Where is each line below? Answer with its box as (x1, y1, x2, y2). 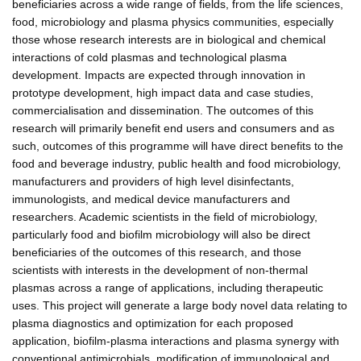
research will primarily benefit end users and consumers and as (12, 121, 334, 135)
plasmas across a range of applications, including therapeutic (12, 280, 323, 294)
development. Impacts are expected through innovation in (12, 68, 305, 81)
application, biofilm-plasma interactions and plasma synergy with (12, 334, 339, 347)
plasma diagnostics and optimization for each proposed (12, 316, 293, 330)
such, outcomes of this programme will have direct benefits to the (12, 139, 343, 152)
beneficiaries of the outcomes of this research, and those (12, 245, 301, 259)
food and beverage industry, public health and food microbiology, (12, 156, 341, 170)
